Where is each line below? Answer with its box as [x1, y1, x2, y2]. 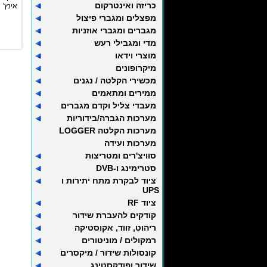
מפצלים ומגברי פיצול [76, 13, 156, 23]
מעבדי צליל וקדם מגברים [61, 101, 156, 110]
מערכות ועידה [104, 138, 156, 148]
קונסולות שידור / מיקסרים [60, 248, 156, 257]
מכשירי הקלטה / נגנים [73, 76, 156, 85]
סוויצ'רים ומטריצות [85, 151, 156, 160]
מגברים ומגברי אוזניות [72, 26, 156, 35]
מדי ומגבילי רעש [94, 38, 156, 48]
